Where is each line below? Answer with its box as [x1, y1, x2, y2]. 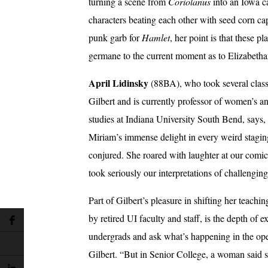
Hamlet [142, 31, 170, 44]
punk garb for [89, 31, 142, 44]
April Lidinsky [89, 76, 148, 90]
